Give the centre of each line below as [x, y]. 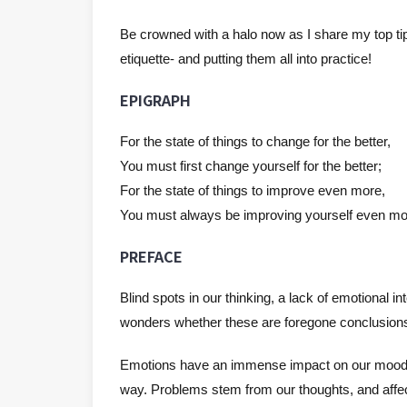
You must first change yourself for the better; [251, 166]
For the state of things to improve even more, [253, 190]
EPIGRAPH [155, 100]
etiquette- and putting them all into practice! [246, 59]
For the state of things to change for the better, [255, 141]
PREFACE [151, 256]
